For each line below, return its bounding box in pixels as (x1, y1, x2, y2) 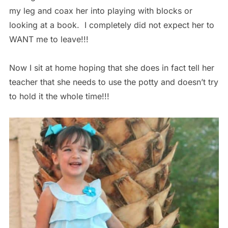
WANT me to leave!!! (9, 34, 91, 45)
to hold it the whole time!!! (9, 91, 109, 102)
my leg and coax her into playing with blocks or (9, 6, 192, 16)
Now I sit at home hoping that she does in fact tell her (9, 63, 214, 73)
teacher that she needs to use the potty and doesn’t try (9, 77, 218, 88)
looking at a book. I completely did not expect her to (9, 20, 214, 31)
